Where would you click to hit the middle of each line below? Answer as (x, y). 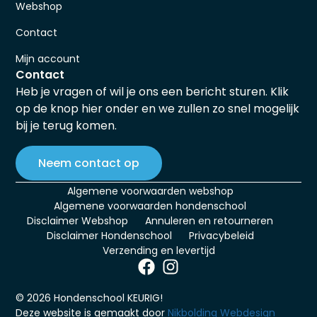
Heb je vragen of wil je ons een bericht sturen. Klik (152, 92)
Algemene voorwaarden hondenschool (150, 206)
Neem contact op (89, 163)
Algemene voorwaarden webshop (150, 191)
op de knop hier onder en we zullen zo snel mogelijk (158, 109)
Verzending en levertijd (158, 251)
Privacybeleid (221, 236)
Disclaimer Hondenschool (109, 236)
